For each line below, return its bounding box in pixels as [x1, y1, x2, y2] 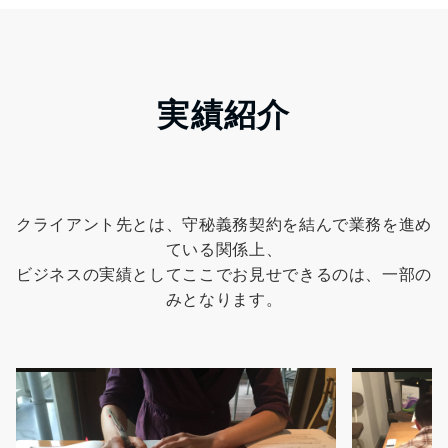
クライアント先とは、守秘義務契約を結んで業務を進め [16, 214, 433, 235]
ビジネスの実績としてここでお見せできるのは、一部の [16, 264, 432, 285]
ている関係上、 [165, 239, 283, 260]
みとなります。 [165, 289, 283, 310]
